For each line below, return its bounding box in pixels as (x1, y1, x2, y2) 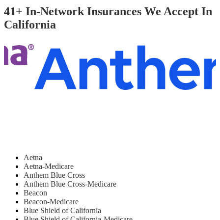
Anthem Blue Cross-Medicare (24, 180, 116, 189)
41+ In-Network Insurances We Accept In (4, 4, 212, 18)
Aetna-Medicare (24, 162, 74, 171)
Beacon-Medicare (24, 197, 79, 206)
